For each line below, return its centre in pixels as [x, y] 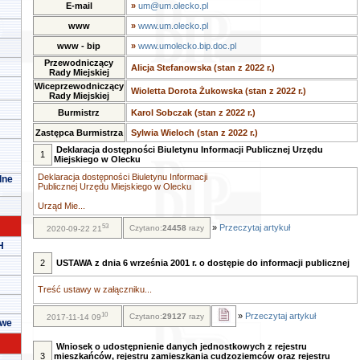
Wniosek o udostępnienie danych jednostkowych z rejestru [181, 346]
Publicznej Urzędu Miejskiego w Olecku [114, 186]
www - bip [79, 46]
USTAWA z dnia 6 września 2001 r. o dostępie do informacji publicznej [202, 263]
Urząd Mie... [61, 206]
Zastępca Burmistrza [79, 133]
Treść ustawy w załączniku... [94, 289]
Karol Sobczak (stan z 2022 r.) [193, 112]
